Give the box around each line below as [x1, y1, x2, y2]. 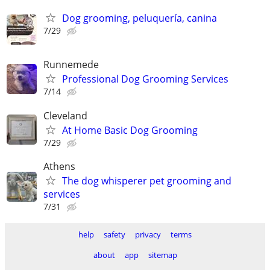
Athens [43, 159, 75, 173]
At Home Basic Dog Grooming [62, 123, 198, 137]
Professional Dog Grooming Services [62, 72, 228, 86]
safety [104, 228, 125, 240]
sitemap [148, 249, 177, 260]
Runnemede [43, 58, 99, 72]
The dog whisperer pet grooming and [62, 174, 231, 187]
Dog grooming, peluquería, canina [62, 11, 217, 25]
